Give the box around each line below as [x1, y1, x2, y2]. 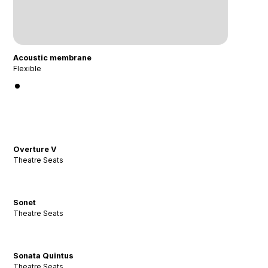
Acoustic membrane [13, 53, 92, 63]
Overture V [13, 145, 57, 154]
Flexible [13, 64, 42, 74]
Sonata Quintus [13, 251, 74, 261]
